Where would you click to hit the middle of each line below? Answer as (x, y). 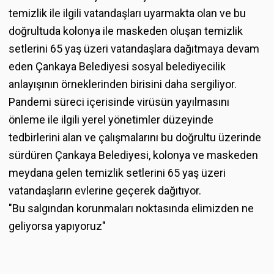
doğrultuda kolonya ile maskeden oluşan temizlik (126, 31)
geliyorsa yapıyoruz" (57, 226)
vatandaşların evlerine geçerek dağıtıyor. (105, 190)
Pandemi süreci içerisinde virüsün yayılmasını (119, 102)
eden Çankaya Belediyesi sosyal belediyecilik (117, 66)
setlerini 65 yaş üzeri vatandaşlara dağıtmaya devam (134, 48)
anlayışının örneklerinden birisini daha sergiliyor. (123, 84)
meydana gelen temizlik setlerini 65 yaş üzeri (117, 172)
